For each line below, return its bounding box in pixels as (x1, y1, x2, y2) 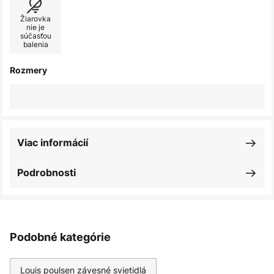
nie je (26, 22, 45, 32)
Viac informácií (17, 136, 88, 149)
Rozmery (10, 65, 47, 75)
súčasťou (20, 31, 51, 41)
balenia (23, 39, 48, 50)
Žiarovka (20, 13, 51, 24)
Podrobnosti (17, 166, 76, 179)
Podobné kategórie (10, 231, 111, 243)
